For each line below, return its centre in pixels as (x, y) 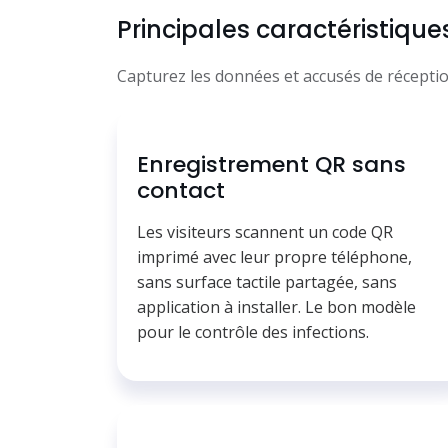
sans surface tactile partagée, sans (267, 282)
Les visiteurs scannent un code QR (265, 232)
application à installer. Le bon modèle (276, 307)
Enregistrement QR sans (271, 165)
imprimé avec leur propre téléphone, (274, 257)
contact (181, 191)
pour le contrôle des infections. (253, 332)
